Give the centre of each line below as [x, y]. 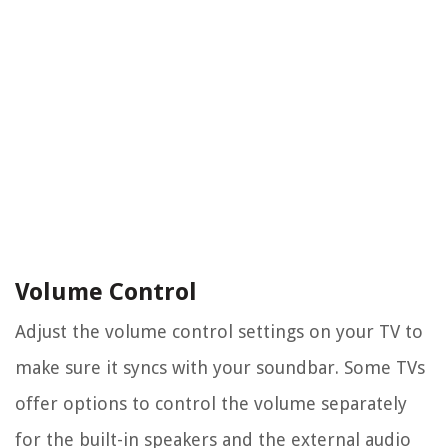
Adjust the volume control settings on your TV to [219, 332]
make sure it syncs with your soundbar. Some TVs [220, 368]
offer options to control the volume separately [211, 404]
